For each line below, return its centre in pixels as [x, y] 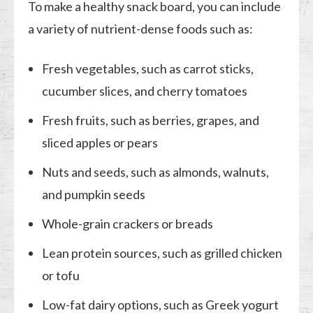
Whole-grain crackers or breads [128, 223]
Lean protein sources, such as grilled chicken [162, 253]
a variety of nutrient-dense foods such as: [141, 28]
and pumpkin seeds [94, 194]
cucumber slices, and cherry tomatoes [145, 90]
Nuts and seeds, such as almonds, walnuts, [156, 172]
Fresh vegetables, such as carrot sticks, [148, 68]
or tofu [61, 275]
